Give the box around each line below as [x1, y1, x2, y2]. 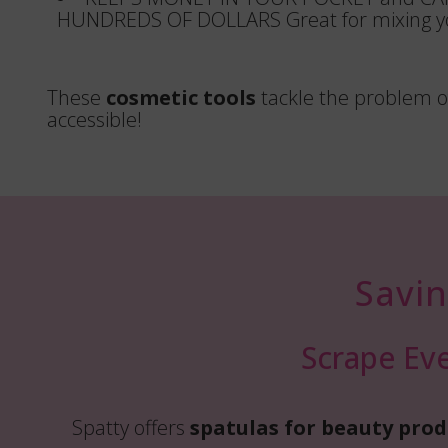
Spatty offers [72, 414, 190, 441]
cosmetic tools [106, 84, 256, 111]
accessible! [47, 106, 142, 133]
